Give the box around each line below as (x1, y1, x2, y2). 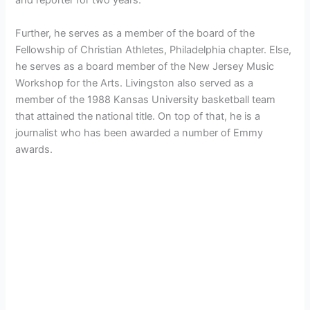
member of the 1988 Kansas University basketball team (15, 93, 276, 106)
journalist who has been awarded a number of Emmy (15, 126, 264, 139)
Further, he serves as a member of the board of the (15, 26, 255, 39)
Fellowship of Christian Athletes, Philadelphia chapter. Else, (15, 43, 292, 56)
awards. (15, 143, 53, 156)
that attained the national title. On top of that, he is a (15, 109, 261, 122)
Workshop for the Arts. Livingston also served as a (15, 76, 254, 89)
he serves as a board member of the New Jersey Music (15, 60, 275, 73)
